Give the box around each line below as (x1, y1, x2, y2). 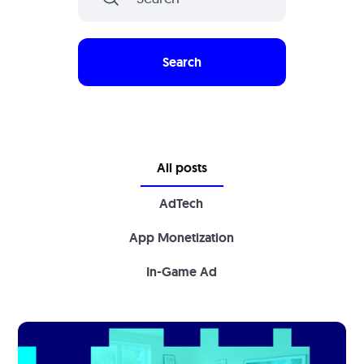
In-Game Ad (145, 263, 217, 280)
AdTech (159, 195, 203, 212)
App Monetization (128, 229, 234, 246)
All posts (157, 159, 207, 176)
